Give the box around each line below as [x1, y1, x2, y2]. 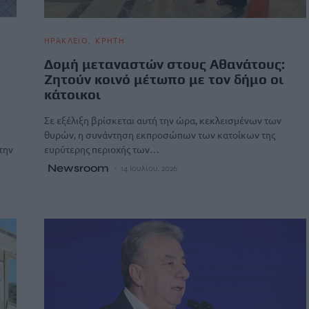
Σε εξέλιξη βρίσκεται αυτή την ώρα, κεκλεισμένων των [44, 114, 281, 126]
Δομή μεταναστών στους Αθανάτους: [44, 56, 285, 72]
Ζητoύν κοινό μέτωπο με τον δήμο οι [44, 71, 283, 87]
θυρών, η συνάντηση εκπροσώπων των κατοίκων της [44, 128, 275, 141]
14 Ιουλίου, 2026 [121, 163, 177, 173]
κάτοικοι [44, 86, 101, 102]
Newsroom [48, 161, 109, 175]
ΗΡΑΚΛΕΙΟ [44, 34, 88, 46]
